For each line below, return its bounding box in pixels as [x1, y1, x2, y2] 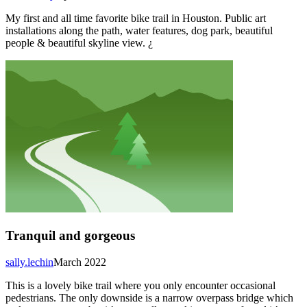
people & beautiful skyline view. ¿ [5, 37, 153, 49]
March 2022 [53, 256, 106, 268]
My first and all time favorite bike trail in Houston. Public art [5, 12, 266, 25]
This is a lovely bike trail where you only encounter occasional [5, 279, 275, 291]
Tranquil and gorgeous [5, 228, 135, 243]
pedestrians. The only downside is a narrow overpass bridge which [5, 291, 293, 304]
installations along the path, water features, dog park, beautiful [5, 25, 273, 37]
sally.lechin [5, 256, 53, 268]
